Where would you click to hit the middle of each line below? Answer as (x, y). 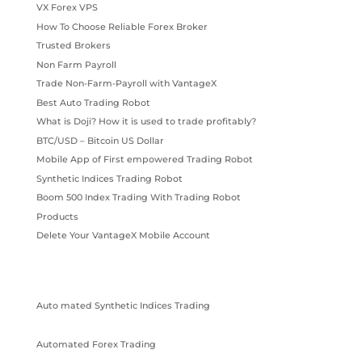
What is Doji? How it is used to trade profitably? (146, 122)
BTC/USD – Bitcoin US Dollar (100, 140)
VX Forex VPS (67, 8)
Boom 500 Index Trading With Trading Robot (138, 198)
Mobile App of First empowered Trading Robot (144, 160)
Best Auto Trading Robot (93, 102)
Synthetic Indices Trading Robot (109, 178)
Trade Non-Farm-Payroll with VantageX (126, 84)
